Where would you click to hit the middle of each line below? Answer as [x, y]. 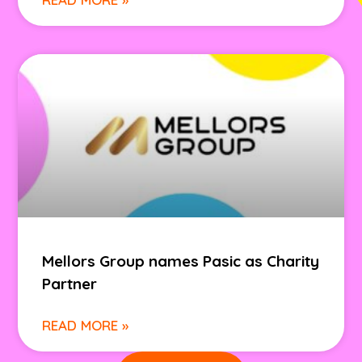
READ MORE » [86, 325]
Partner [70, 283]
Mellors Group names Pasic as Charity [181, 261]
